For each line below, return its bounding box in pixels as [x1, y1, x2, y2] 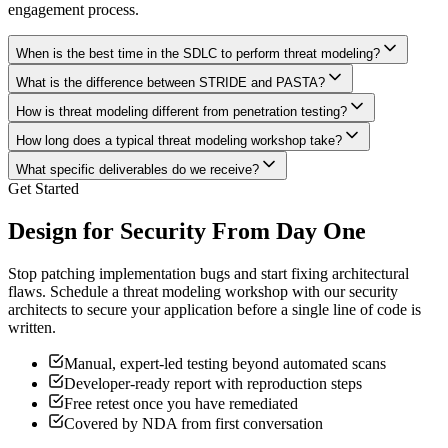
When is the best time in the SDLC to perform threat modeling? [16, 46, 380, 62]
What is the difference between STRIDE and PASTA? [16, 75, 325, 91]
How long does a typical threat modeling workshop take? [16, 133, 342, 149]
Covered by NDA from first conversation [64, 415, 323, 433]
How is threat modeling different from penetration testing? [16, 104, 347, 120]
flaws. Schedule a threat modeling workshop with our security [8, 283, 398, 301]
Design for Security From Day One [8, 218, 366, 245]
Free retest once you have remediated [64, 395, 298, 413]
